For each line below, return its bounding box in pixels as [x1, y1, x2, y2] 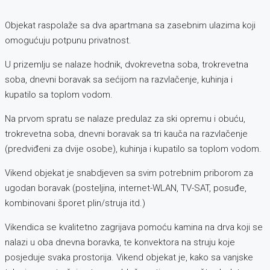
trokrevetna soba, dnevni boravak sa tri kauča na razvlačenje [5, 128, 248, 139]
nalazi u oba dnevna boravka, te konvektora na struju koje [5, 236, 235, 248]
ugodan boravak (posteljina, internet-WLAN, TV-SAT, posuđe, [5, 182, 246, 193]
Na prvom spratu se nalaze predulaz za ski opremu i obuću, [5, 113, 245, 124]
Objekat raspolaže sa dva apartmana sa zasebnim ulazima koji [5, 19, 256, 31]
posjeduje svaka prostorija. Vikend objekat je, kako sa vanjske [5, 251, 253, 263]
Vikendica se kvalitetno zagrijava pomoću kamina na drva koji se [5, 221, 263, 233]
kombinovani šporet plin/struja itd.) [5, 197, 145, 209]
